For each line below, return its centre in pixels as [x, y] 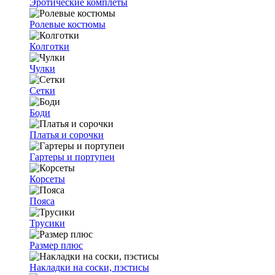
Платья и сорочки [67, 135]
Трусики [47, 223]
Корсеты [47, 179]
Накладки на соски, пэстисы [89, 267]
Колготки [49, 46]
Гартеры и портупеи [72, 157]
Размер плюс [56, 245]
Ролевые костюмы [68, 24]
